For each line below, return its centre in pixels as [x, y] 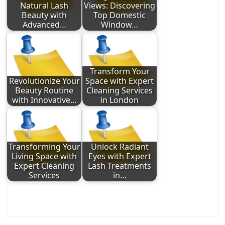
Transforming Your [44, 147]
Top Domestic [120, 15]
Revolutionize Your [44, 81]
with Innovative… [44, 100]
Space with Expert [120, 81]
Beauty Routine [44, 91]
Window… [120, 25]
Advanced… [44, 25]
